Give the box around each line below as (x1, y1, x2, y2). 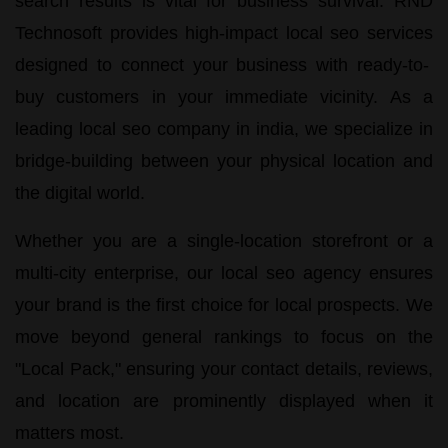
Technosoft (15, 22, 102, 43)
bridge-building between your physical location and (15, 150, 433, 171)
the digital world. (15, 182, 145, 203)
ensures (361, 262, 433, 283)
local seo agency (221, 262, 361, 283)
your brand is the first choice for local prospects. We (15, 294, 433, 315)
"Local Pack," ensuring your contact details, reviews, (15, 358, 433, 379)
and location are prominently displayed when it (15, 390, 433, 411)
